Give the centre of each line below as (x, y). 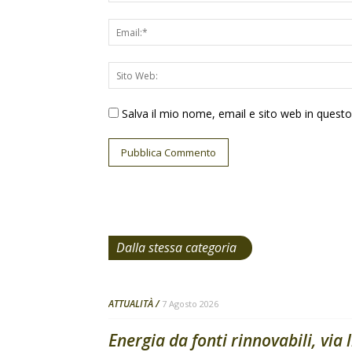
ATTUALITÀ (131, 304)
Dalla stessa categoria (176, 247)
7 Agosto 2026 (190, 304)
